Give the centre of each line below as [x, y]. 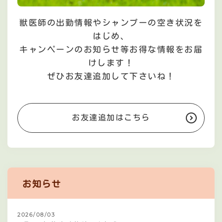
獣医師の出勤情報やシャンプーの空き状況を [111, 23]
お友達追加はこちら [111, 118]
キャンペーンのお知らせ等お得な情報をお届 [111, 50]
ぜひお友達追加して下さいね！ [111, 77]
